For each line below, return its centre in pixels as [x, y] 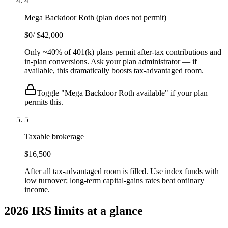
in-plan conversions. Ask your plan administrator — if [111, 61]
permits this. [44, 102]
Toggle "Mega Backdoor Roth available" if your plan [122, 93]
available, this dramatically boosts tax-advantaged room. [114, 70]
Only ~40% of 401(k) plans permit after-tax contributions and [123, 52]
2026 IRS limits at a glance [74, 211]
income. [37, 189]
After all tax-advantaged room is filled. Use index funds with [122, 171]
